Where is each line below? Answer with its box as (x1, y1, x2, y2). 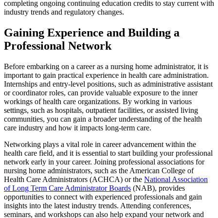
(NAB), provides (131, 183, 185, 192)
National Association (144, 175, 208, 183)
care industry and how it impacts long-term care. (4, 123, 151, 132)
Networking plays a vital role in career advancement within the (4, 140, 196, 148)
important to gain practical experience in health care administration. (4, 71, 209, 79)
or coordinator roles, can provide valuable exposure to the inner (4, 88, 198, 97)
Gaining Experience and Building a (4, 26, 180, 39)
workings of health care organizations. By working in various (4, 97, 192, 106)
